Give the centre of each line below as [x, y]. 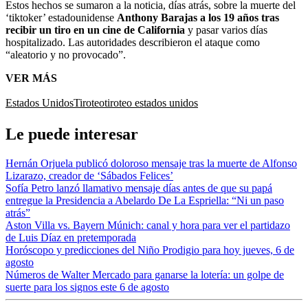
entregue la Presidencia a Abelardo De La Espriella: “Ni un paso [145, 200]
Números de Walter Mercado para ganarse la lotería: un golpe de [145, 274]
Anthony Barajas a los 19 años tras [198, 17]
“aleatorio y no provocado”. [66, 54]
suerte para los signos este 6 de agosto [87, 287]
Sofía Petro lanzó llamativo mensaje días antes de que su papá [139, 188]
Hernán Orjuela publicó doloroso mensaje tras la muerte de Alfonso [151, 163]
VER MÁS [31, 78]
